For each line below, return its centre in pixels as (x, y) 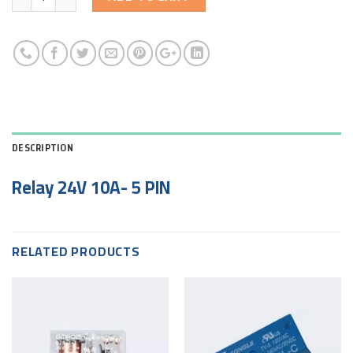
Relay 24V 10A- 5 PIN (91, 187)
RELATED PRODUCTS (76, 251)
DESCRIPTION (43, 148)
